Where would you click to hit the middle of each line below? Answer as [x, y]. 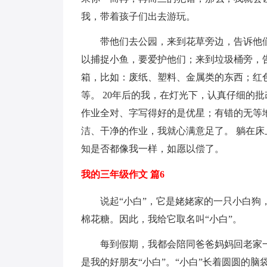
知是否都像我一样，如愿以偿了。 [153, 149]
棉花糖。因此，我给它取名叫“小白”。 [162, 219]
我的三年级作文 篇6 [123, 174]
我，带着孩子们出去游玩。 [138, 16]
